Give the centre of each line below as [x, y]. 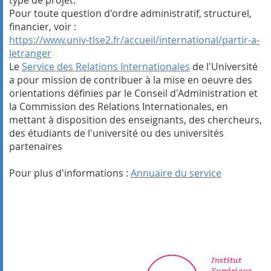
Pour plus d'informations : [70, 173]
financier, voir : [43, 26]
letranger [30, 53]
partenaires [36, 146]
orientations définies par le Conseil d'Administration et [133, 93]
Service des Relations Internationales [106, 66]
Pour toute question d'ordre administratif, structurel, [130, 13]
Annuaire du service [176, 173]
